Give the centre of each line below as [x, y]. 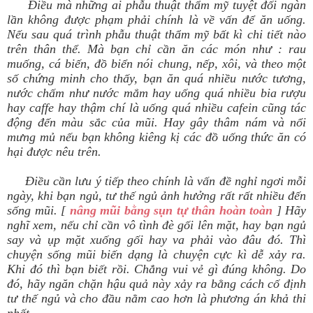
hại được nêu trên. [54, 152]
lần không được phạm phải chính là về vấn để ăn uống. [156, 20]
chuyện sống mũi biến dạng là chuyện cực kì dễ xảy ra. [156, 255]
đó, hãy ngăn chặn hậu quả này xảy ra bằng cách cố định [156, 284]
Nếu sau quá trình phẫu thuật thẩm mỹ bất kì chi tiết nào [156, 35]
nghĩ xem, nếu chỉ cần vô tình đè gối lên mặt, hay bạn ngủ [156, 225]
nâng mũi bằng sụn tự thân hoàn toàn [171, 211]
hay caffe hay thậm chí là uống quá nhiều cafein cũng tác [156, 108]
